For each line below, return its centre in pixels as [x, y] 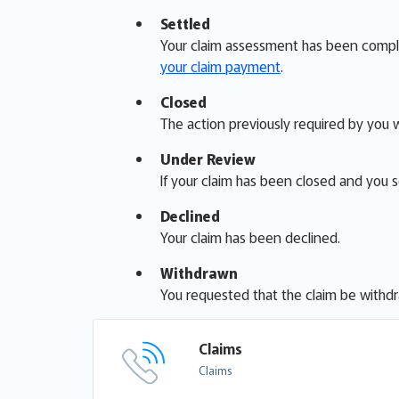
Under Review [208, 159]
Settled [185, 24]
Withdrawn [199, 273]
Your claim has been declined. [250, 237]
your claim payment [220, 66]
